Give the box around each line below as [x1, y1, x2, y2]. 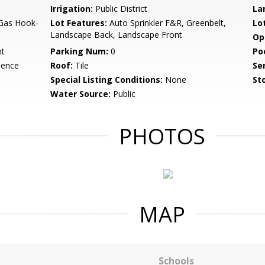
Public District [93, 3, 148, 14]
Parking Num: [50, 46, 109, 57]
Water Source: [50, 88, 111, 99]
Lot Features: [50, 17, 108, 28]
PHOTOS [119, 122, 205, 151]
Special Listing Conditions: [50, 74, 163, 85]
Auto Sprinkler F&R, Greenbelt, [107, 17, 227, 28]
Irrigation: [50, 3, 93, 14]
